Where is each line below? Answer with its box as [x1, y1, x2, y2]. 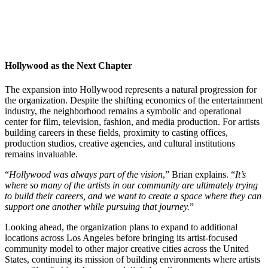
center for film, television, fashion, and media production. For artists [5, 116, 260, 127]
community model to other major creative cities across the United [5, 243, 249, 254]
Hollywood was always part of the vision [9, 169, 163, 179]
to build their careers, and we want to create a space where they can [5, 190, 261, 201]
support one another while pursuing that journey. [5, 201, 190, 212]
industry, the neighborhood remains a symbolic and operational [5, 105, 241, 116]
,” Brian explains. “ [163, 169, 235, 179]
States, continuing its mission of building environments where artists [5, 254, 260, 264]
